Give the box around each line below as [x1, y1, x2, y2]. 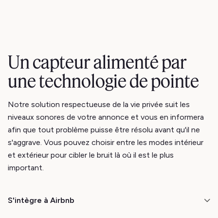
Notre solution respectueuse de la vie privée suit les [8, 100, 190, 109]
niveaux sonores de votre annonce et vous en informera [8, 112, 204, 122]
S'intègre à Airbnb [8, 196, 74, 205]
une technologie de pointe [8, 70, 199, 92]
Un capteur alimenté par [8, 51, 187, 73]
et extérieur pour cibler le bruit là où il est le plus [8, 150, 174, 160]
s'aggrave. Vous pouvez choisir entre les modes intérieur [8, 138, 203, 147]
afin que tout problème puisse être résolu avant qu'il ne [8, 125, 200, 134]
